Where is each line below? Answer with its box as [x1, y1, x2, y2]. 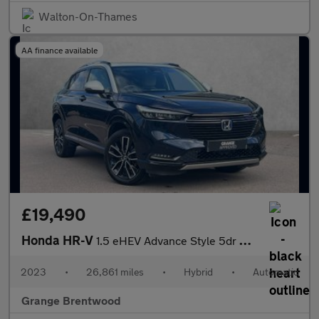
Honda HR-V [21, 231, 96, 248]
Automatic [253, 265, 298, 278]
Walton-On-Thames [38, 9, 137, 23]
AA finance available [21, 44, 98, 55]
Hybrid [184, 265, 213, 278]
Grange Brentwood [21, 293, 121, 307]
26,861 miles [86, 265, 144, 278]
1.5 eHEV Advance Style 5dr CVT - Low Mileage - [96, 233, 239, 247]
